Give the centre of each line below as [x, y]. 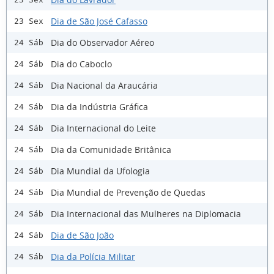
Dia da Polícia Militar [93, 256]
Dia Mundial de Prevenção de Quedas [128, 192]
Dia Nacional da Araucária [104, 85]
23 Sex [29, 21]
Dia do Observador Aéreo [102, 42]
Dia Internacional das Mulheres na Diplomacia [146, 213]
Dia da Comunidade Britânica [111, 149]
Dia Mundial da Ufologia [100, 171]
